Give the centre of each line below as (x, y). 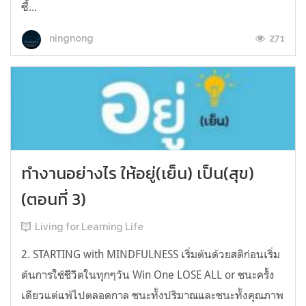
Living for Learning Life (89, 227)
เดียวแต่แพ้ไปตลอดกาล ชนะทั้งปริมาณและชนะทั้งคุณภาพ (152, 295)
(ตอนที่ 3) (54, 199)
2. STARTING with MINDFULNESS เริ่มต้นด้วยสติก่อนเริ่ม (151, 254)
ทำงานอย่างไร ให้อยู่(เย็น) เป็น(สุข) (138, 173)
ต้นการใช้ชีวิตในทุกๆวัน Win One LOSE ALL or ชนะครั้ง (148, 275)
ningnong (70, 39)
